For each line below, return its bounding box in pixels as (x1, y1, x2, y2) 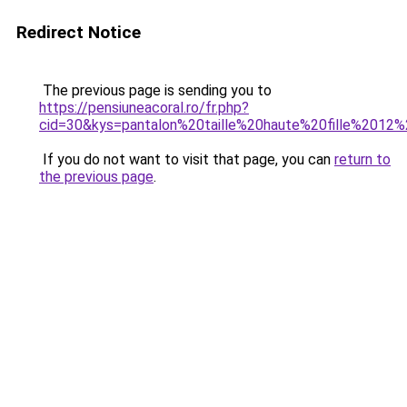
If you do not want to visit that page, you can (39, 151, 334, 168)
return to (334, 151, 391, 168)
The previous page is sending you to (39, 82, 272, 99)
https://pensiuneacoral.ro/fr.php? (39, 99, 249, 116)
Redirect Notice (16, 22, 141, 43)
